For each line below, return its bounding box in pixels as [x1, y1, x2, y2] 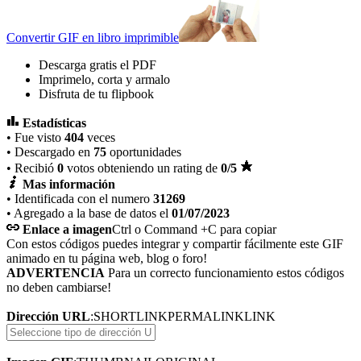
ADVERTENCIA [6, 265, 105, 280]
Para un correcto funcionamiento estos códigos [105, 265, 344, 280]
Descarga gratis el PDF [39, 57, 156, 72]
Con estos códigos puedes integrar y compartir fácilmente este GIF [6, 236, 343, 251]
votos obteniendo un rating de [64, 160, 221, 175]
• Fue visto [6, 130, 64, 144]
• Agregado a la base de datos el [6, 205, 172, 220]
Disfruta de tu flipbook [39, 86, 154, 101]
